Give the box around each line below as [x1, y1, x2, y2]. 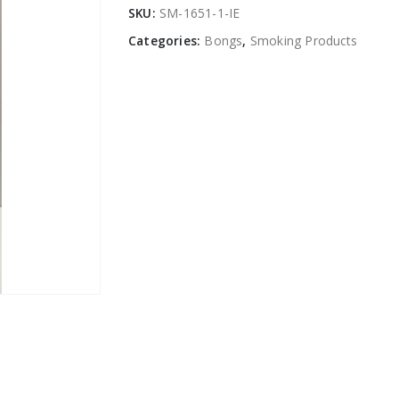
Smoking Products [249, 31, 358, 49]
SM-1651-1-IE [159, 4, 240, 21]
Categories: [128, 31, 205, 49]
